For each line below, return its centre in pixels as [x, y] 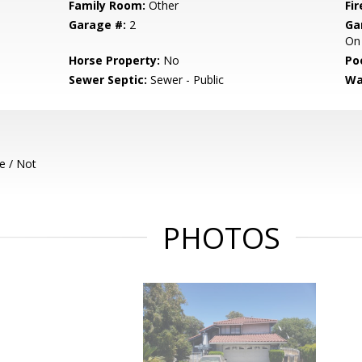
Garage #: [98, 25]
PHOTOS [221, 238]
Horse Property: [115, 60]
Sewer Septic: [108, 80]
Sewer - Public [186, 80]
